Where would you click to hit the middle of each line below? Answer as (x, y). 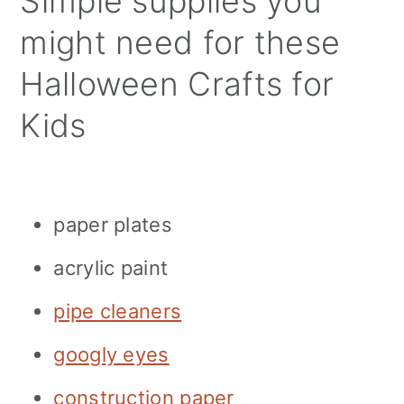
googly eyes (111, 354)
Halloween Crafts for (177, 83)
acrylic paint (111, 267)
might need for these (180, 42)
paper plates (113, 224)
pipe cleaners (118, 311)
